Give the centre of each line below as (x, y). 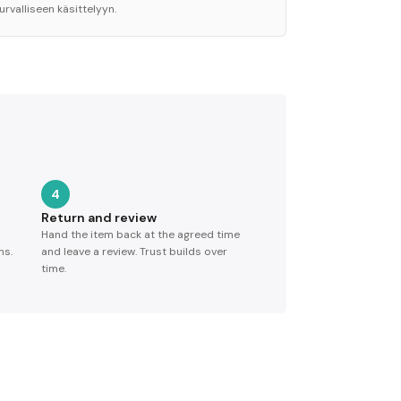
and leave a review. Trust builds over (134, 252)
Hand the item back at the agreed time (141, 235)
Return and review (99, 218)
